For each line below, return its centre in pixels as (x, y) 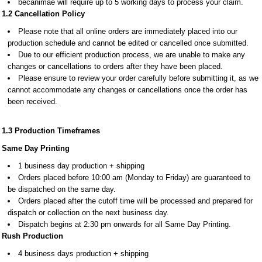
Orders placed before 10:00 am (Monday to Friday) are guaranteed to (134, 177)
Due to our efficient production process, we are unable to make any (132, 55)
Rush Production (32, 236)
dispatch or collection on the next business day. (88, 213)
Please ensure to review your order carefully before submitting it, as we (138, 78)
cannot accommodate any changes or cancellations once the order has (127, 90)
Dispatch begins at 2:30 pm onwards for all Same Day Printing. (125, 224)
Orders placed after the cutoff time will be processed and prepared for (135, 201)
